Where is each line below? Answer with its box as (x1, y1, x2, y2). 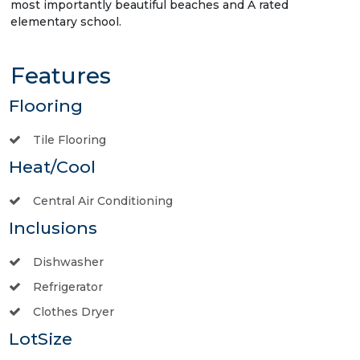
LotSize (9, 328, 72, 349)
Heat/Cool (9, 156, 96, 177)
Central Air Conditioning (33, 193, 173, 208)
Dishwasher (33, 254, 104, 269)
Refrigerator (33, 279, 103, 294)
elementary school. (10, 14, 121, 29)
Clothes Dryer (33, 304, 114, 319)
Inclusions (9, 217, 97, 238)
